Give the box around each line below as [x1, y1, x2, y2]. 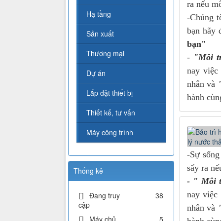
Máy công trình [86, 127, 133, 138]
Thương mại [86, 48, 124, 59]
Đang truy [89, 190, 120, 201]
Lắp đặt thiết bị [86, 88, 133, 98]
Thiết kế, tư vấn [86, 108, 135, 118]
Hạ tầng [86, 9, 111, 19]
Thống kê [74, 166, 103, 176]
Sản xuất [86, 29, 114, 39]
